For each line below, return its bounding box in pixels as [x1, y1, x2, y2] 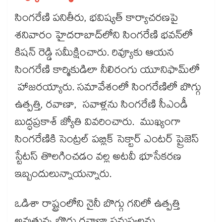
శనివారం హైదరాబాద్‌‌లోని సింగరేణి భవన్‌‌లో [15, 28, 193, 46]
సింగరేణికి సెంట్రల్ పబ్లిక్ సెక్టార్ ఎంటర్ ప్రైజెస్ [15, 132, 199, 150]
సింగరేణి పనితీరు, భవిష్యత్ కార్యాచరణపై [15, 10, 178, 29]
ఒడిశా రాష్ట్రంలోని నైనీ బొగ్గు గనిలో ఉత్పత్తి [15, 196, 180, 215]
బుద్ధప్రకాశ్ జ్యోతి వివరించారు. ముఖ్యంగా [15, 114, 181, 133]
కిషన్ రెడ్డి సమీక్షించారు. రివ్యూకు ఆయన [15, 45, 174, 63]
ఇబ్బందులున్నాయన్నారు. [15, 166, 117, 185]
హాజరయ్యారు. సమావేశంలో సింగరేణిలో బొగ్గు [15, 80, 201, 98]
